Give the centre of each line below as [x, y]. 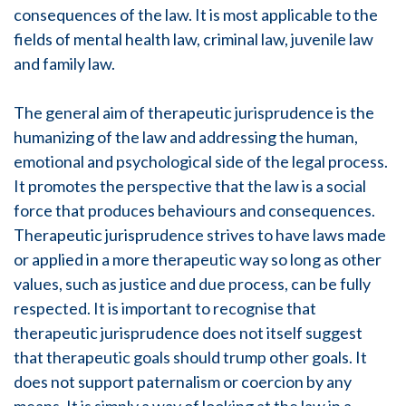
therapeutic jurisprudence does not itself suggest [188, 333]
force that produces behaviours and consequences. [194, 210]
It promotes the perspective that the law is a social [190, 186]
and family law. [64, 63]
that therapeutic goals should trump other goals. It [190, 357]
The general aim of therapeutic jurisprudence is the [194, 112]
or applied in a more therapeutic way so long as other [198, 259]
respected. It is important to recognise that [165, 308]
